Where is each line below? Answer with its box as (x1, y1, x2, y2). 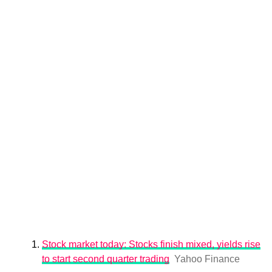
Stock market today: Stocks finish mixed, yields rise (41, 239, 260, 250)
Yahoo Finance (174, 254, 240, 264)
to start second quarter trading (41, 254, 169, 264)
